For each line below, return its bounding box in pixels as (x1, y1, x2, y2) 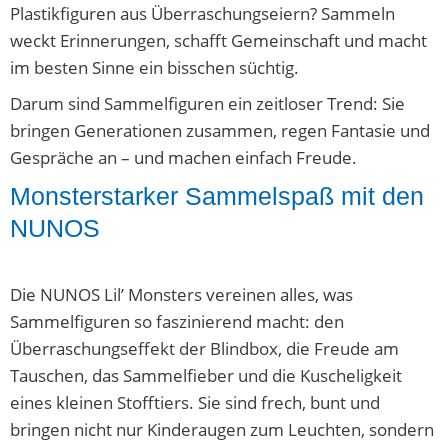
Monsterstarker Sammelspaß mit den (10, 181, 424, 210)
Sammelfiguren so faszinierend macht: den (10, 309, 344, 334)
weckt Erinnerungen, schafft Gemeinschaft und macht (10, 28, 427, 53)
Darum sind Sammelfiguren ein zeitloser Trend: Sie (10, 91, 405, 116)
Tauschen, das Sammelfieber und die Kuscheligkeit (10, 363, 402, 388)
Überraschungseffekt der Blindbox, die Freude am (10, 336, 399, 361)
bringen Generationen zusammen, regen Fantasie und (10, 118, 430, 143)
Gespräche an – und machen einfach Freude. (10, 145, 361, 170)
